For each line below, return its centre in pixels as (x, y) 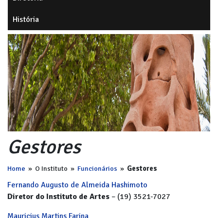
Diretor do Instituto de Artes (58, 197)
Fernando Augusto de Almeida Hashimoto (77, 185)
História (26, 19)
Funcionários (97, 168)
